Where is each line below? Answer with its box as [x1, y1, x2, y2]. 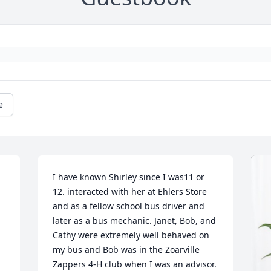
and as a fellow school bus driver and [53, 200, 205, 212]
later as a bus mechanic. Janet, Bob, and [53, 214, 217, 226]
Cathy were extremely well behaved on [53, 229, 210, 241]
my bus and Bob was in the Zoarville [53, 243, 200, 255]
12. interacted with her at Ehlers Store [53, 185, 207, 197]
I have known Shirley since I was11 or [53, 171, 205, 183]
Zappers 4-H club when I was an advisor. [53, 258, 217, 270]
